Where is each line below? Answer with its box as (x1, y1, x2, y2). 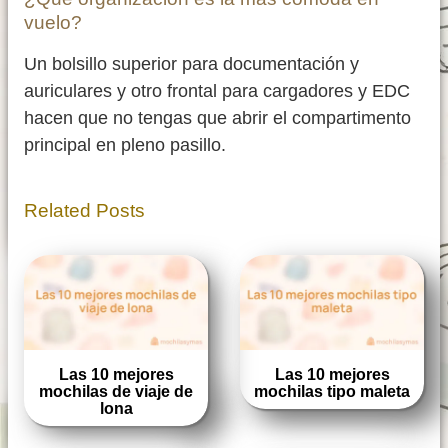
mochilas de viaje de (39, 382, 193, 400)
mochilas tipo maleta (254, 382, 410, 400)
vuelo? (24, 12, 82, 34)
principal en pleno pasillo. (24, 135, 226, 156)
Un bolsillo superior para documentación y (24, 54, 359, 75)
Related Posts (24, 200, 145, 222)
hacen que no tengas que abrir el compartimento (24, 108, 411, 129)
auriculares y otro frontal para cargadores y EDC (24, 81, 410, 102)
